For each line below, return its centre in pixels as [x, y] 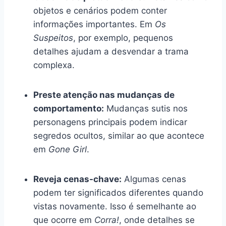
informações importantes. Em [94, 24]
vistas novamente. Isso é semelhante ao [115, 206]
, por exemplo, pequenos [123, 38]
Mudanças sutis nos [146, 108]
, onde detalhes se [157, 220]
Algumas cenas [154, 179]
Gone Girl [68, 149]
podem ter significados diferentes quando [118, 192]
